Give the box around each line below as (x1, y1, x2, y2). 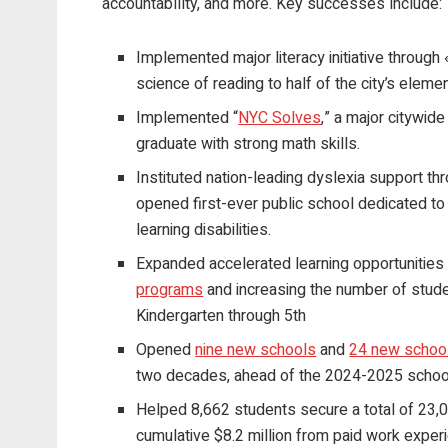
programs (136, 278, 204, 303)
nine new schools (195, 338, 317, 363)
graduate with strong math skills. (136, 132, 361, 157)
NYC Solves (238, 106, 322, 131)
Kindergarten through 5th (136, 304, 307, 329)
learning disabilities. (136, 218, 272, 243)
